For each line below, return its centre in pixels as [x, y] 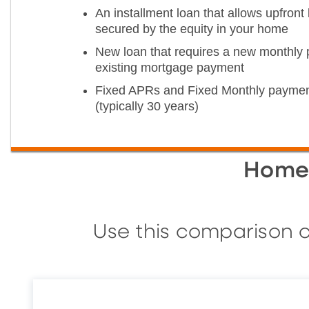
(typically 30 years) [147, 106]
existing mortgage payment [170, 67]
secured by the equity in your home [192, 29]
